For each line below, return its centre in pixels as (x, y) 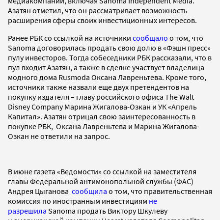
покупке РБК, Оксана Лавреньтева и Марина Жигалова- (104, 126)
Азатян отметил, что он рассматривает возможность (98, 10)
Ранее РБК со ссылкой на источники (70, 38)
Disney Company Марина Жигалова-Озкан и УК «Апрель (102, 106)
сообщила (89, 191)
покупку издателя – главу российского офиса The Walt (101, 96)
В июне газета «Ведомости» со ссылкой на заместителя (102, 171)
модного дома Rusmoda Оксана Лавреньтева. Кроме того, (107, 77)
